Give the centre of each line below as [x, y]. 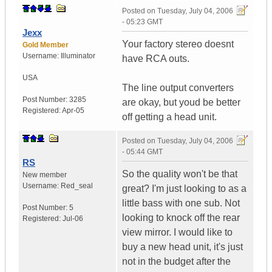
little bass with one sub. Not [181, 203]
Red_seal [77, 186]
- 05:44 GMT [142, 152]
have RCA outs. [156, 59]
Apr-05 [73, 111]
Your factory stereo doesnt [178, 44]
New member [45, 175]
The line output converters [178, 88]
